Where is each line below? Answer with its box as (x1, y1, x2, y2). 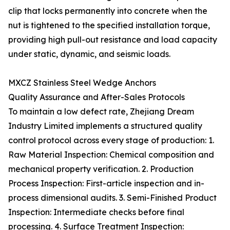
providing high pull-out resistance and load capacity (8, 34, 217, 45)
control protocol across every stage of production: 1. (8, 135, 214, 146)
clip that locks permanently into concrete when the (8, 6, 207, 16)
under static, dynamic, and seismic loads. (8, 49, 170, 60)
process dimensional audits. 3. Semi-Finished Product (8, 193, 217, 203)
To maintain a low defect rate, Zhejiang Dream (8, 106, 194, 117)
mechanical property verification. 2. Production (8, 164, 194, 175)
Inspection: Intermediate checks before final (8, 207, 184, 218)
